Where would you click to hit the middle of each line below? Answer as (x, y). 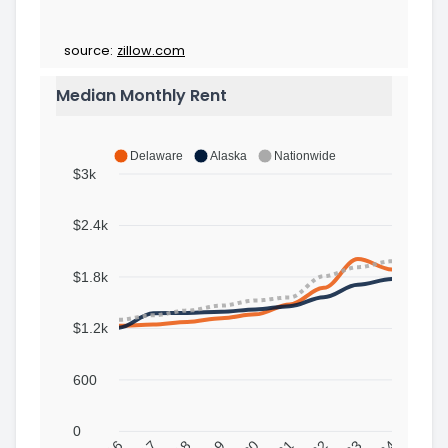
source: (88, 50)
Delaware (156, 155)
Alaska (228, 155)
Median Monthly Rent (141, 95)
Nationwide (304, 155)
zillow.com (151, 50)
